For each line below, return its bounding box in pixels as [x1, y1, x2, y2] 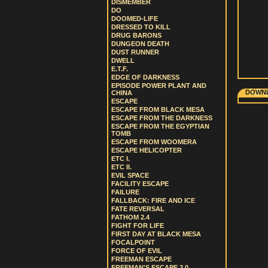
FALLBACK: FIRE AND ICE [111, 197, 195, 204]
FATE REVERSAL [111, 205, 165, 212]
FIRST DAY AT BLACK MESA [111, 230, 201, 237]
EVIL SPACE [111, 172, 149, 179]
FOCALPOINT [111, 239, 155, 246]
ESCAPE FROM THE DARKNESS [111, 114, 212, 121]
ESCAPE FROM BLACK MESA [111, 106, 205, 113]
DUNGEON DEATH [111, 40, 169, 47]
